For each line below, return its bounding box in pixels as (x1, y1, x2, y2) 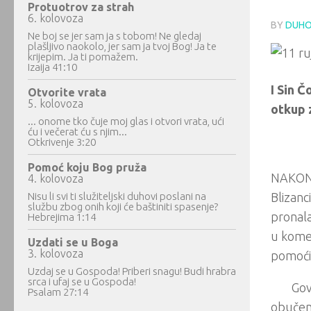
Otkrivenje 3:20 (28, 136, 96, 148)
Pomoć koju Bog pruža (28, 161, 146, 174)
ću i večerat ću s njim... (28, 126, 127, 137)
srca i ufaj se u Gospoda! (28, 276, 136, 287)
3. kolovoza (28, 247, 83, 260)
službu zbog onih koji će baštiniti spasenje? (28, 201, 218, 212)
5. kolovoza (28, 97, 83, 110)
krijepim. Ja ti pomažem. (28, 51, 138, 62)
